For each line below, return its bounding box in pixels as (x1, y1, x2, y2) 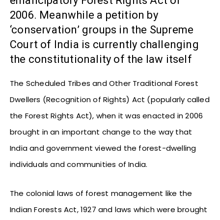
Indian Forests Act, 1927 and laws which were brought (10, 204, 208, 215)
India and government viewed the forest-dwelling (10, 142, 196, 153)
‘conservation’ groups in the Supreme (10, 23, 194, 36)
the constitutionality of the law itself (10, 53, 192, 65)
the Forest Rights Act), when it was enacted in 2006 (10, 110, 203, 121)
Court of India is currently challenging (10, 38, 199, 51)
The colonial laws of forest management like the (10, 188, 192, 198)
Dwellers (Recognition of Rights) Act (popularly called (10, 94, 210, 105)
